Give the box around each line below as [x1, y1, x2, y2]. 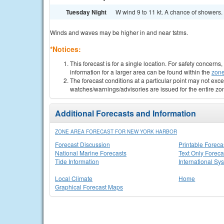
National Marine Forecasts [55, 148, 126, 157]
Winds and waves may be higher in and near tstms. [50, 28, 188, 36]
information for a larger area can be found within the [70, 67, 211, 76]
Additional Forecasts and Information [55, 107, 196, 119]
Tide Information [55, 157, 99, 165]
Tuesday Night [66, 7, 106, 16]
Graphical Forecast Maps [55, 182, 123, 191]
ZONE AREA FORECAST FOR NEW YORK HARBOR [55, 128, 177, 135]
